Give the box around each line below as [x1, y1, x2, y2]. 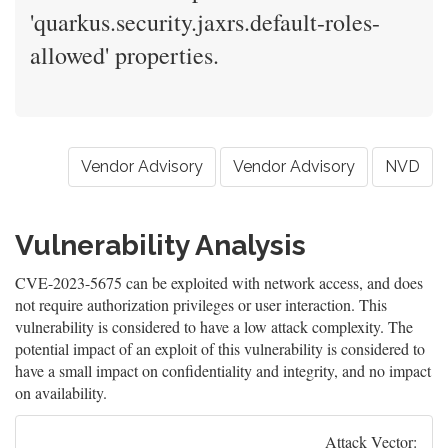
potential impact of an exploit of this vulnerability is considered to [15, 338, 425, 359]
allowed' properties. [30, 39, 219, 71]
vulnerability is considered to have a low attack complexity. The [15, 316, 413, 337]
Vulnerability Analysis [15, 229, 306, 262]
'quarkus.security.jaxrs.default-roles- [30, 6, 380, 38]
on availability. [15, 382, 107, 403]
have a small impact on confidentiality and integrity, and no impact [15, 360, 431, 381]
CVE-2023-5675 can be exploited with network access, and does [15, 272, 423, 293]
